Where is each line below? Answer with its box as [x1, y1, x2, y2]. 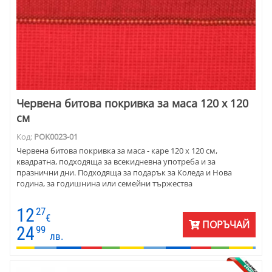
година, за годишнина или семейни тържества [16, 177, 192, 189]
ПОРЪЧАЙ [200, 217, 250, 231]
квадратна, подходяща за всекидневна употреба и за [16, 155, 216, 167]
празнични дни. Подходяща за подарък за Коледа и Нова [16, 166, 232, 178]
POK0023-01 [34, 131, 78, 142]
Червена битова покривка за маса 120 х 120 [16, 95, 248, 110]
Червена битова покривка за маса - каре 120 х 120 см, [16, 144, 217, 156]
